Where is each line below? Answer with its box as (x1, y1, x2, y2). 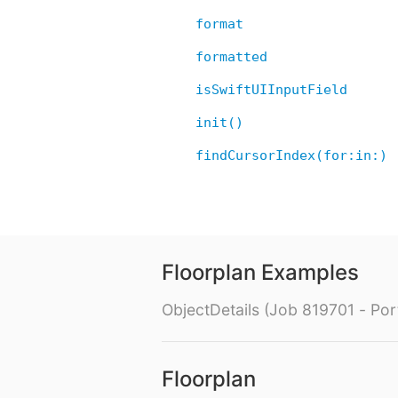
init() (195, 115, 243, 131)
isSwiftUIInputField (195, 82, 347, 99)
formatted (195, 49, 267, 66)
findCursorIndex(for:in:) (195, 147, 387, 164)
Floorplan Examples (162, 259, 359, 286)
